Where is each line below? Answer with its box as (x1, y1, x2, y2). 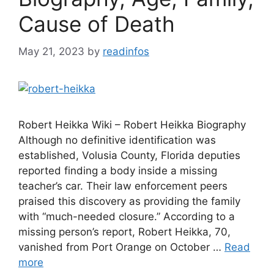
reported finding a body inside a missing (18, 164, 217, 177)
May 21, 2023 (18, 45, 84, 57)
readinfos (103, 45, 149, 57)
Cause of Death (18, 11, 175, 37)
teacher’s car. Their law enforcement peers (18, 179, 228, 192)
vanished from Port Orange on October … (18, 240, 224, 253)
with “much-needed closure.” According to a (18, 210, 235, 223)
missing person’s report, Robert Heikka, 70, (18, 225, 231, 238)
